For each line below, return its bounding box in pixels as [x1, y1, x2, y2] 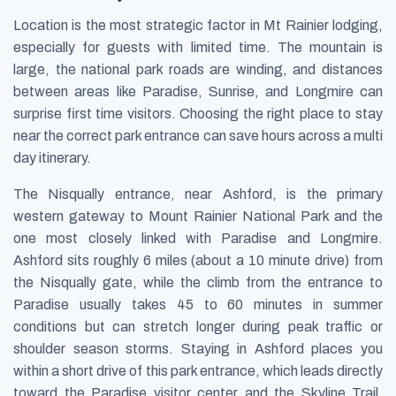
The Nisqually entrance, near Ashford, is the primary [13, 186, 383, 202]
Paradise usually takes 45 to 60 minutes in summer [13, 296, 383, 312]
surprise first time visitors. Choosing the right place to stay [13, 105, 383, 121]
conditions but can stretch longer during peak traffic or [13, 318, 383, 334]
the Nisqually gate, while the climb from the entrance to [13, 274, 383, 290]
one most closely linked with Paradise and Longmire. [13, 230, 383, 246]
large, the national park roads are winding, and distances [13, 61, 383, 77]
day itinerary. [13, 149, 91, 165]
